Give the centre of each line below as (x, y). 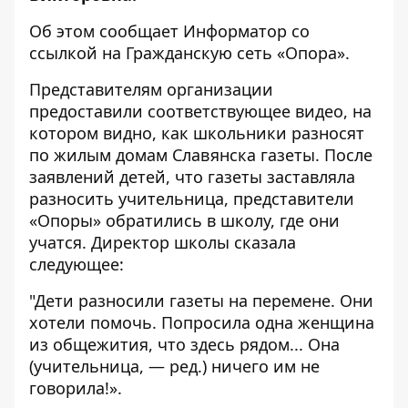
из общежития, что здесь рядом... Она (184, 344)
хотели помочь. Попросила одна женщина (202, 322)
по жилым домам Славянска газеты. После (201, 155)
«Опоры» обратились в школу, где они (184, 220)
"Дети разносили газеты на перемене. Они (201, 301)
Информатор (235, 31)
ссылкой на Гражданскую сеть (153, 53)
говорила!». (76, 388)
